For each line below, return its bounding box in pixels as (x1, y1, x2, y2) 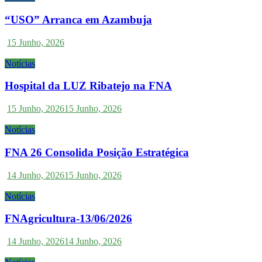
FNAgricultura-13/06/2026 (5, 212, 132, 225)
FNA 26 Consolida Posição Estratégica (5, 146, 189, 158)
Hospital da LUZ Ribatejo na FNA (5, 80, 172, 92)
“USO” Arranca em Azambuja (5, 13, 152, 26)
